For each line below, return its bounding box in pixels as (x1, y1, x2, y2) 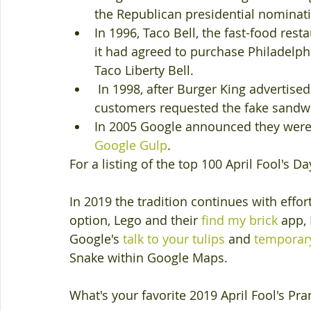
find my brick (201, 212, 278, 228)
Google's (69, 230, 123, 247)
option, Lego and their (69, 212, 201, 228)
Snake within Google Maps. (69, 249, 228, 266)
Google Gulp (94, 137, 167, 153)
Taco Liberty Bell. (94, 62, 197, 78)
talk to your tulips (123, 230, 225, 247)
